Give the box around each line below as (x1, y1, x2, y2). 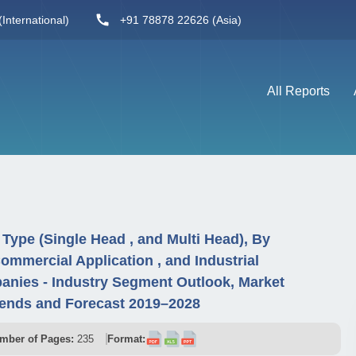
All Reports (267, 83, 330, 98)
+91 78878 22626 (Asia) (120, 13, 242, 26)
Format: (107, 333, 145, 345)
